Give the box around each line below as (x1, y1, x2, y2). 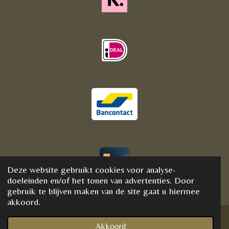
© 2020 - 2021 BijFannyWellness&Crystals (22, 170, 177, 181)
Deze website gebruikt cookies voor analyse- (7, 164, 176, 175)
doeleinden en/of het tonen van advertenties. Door (7, 174, 195, 186)
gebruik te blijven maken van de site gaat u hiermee (7, 185, 200, 196)
